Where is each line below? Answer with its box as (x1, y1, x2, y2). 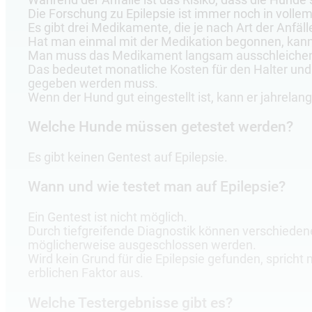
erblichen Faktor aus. (28, 266, 143, 281)
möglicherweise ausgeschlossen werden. (28, 238, 256, 253)
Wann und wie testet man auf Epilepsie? (28, 178, 286, 196)
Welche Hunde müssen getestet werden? (28, 118, 293, 136)
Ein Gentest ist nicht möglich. (28, 210, 187, 225)
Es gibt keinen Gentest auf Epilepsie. (28, 150, 228, 164)
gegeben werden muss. (28, 76, 158, 91)
